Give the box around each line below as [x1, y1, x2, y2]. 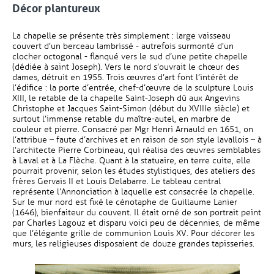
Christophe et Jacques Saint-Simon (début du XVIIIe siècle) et [12, 103, 250, 114]
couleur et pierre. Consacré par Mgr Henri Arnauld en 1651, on [12, 124, 253, 135]
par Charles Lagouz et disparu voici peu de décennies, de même [12, 218, 260, 228]
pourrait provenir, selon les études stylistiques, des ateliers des [12, 166, 255, 176]
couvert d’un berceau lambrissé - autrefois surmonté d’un [12, 41, 234, 51]
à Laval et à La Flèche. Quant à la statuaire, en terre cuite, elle [12, 155, 251, 166]
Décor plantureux [12, 2, 100, 15]
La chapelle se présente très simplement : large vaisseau [12, 31, 231, 41]
